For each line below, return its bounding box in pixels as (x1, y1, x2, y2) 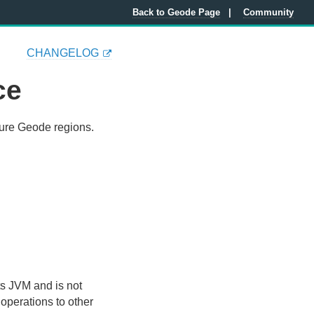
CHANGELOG (27, 47, 99, 59)
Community (243, 7, 294, 18)
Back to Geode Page (132, 7, 220, 18)
